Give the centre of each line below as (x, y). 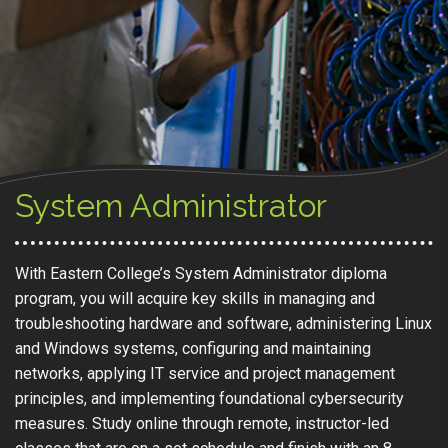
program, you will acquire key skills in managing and (195, 298)
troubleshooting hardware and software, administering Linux (223, 323)
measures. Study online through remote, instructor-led (202, 423)
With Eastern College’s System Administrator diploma (201, 273)
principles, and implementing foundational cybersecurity (209, 398)
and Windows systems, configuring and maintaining (193, 348)
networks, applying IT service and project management (205, 373)
